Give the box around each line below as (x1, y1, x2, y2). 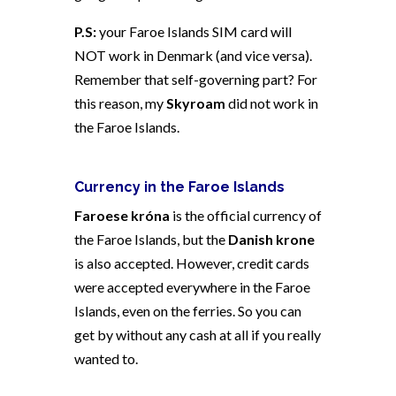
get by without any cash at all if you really (74, 326, 321, 344)
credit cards (237, 255, 309, 272)
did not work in (225, 95, 318, 112)
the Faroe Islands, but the (74, 231, 228, 248)
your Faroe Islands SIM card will (96, 23, 292, 41)
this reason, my (74, 95, 166, 112)
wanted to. (74, 350, 141, 368)
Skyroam (166, 95, 225, 112)
